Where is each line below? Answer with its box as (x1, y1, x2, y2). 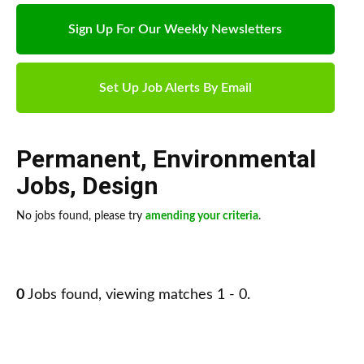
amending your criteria (145, 210, 258, 223)
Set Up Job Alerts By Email (98, 81, 252, 95)
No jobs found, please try (16, 210, 145, 223)
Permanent (16, 145, 141, 174)
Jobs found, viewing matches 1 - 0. (24, 288, 250, 303)
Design (82, 171, 158, 201)
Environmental (153, 145, 316, 174)
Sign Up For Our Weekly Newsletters (68, 23, 283, 37)
